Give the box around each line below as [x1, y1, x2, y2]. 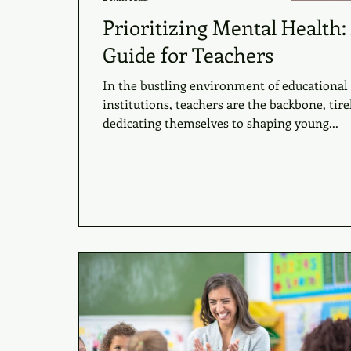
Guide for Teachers [103, 41, 273, 68]
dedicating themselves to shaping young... [103, 114, 338, 131]
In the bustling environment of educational [103, 77, 348, 93]
